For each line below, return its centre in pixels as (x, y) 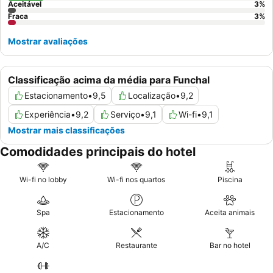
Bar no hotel (230, 246)
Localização (152, 96)
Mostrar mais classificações (66, 130)
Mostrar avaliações (48, 41)
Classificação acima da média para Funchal (109, 80)
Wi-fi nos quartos (136, 180)
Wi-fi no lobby (43, 180)
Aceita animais (230, 213)
